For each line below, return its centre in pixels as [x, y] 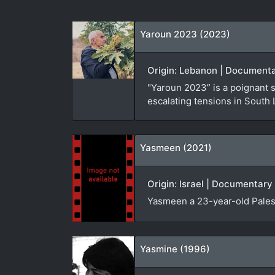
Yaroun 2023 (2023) [185, 34]
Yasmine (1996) [175, 249]
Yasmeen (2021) [176, 147]
